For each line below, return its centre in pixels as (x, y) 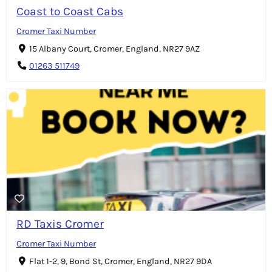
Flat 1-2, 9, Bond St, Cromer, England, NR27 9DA (120, 261)
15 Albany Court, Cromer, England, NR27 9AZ (114, 49)
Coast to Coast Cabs (70, 12)
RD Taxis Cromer (60, 223)
